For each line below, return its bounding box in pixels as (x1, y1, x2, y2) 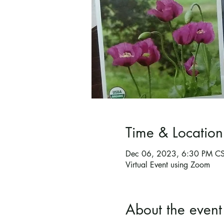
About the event (125, 200, 222, 219)
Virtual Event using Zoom (125, 159, 210, 170)
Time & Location (125, 123, 223, 142)
